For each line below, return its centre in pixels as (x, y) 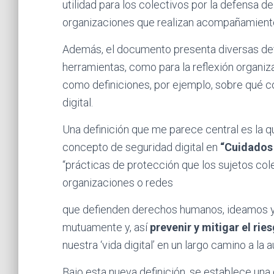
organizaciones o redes (118, 183)
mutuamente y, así (106, 227)
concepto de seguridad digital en (141, 147)
